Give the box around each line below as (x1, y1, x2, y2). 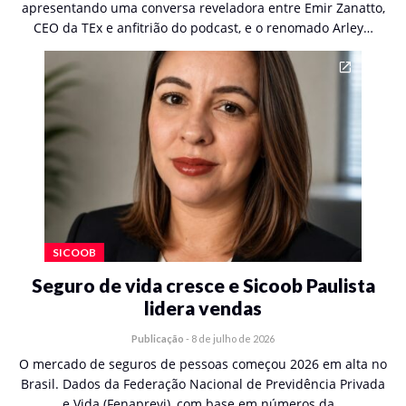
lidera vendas (144, 296, 262, 319)
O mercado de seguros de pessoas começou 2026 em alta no (19, 355, 387, 372)
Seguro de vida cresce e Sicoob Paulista (31, 274, 375, 296)
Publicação (131, 333, 184, 344)
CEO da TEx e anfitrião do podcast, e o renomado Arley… (33, 19, 373, 36)
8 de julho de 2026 (191, 333, 275, 344)
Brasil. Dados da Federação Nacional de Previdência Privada (21, 375, 385, 392)
